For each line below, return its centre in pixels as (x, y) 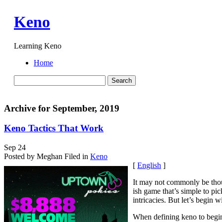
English (149, 166)
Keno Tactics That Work (54, 128)
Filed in (76, 157)
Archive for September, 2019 (62, 108)
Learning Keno (38, 46)
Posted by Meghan (33, 157)
